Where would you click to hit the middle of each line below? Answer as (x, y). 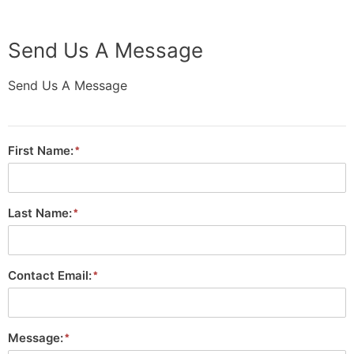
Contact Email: (50, 275)
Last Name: (40, 213)
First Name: (41, 150)
